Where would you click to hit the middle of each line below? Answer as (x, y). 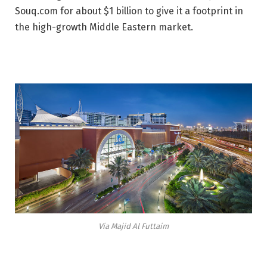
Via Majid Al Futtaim (133, 226)
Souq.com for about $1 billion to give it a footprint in (129, 11)
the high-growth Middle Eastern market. (104, 27)
